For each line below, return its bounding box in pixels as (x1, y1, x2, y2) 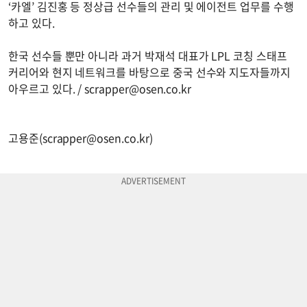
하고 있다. (8, 14, 58, 31)
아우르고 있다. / (8, 79, 85, 97)
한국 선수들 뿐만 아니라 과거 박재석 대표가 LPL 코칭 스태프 (8, 47, 287, 64)
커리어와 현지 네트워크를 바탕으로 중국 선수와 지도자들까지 (8, 63, 291, 80)
